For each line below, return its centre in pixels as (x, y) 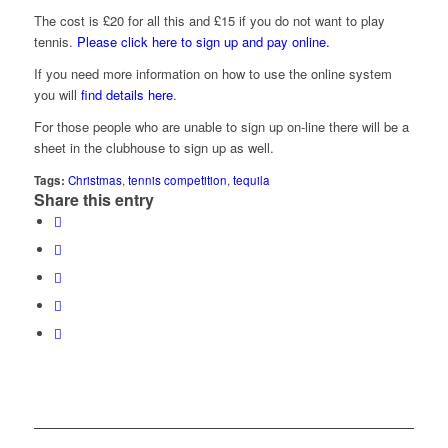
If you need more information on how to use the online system (212, 73)
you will (57, 94)
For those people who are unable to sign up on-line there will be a (221, 126)
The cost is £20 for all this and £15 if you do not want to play (209, 20)
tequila (251, 180)
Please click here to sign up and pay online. (203, 41)
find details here (126, 94)
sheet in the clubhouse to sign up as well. (153, 147)
